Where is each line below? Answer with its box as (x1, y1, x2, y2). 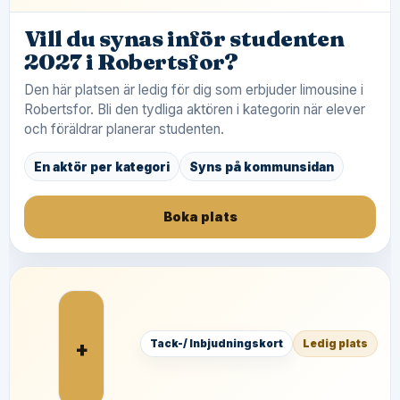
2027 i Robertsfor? (24, 48, 238, 75)
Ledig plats (303, 337, 368, 350)
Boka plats (162, 209, 237, 224)
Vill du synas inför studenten (24, 25, 345, 52)
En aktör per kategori (34, 159, 170, 174)
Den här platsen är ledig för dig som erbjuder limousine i (24, 81, 363, 98)
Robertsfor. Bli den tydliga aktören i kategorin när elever (24, 101, 365, 118)
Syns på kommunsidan (189, 159, 334, 174)
